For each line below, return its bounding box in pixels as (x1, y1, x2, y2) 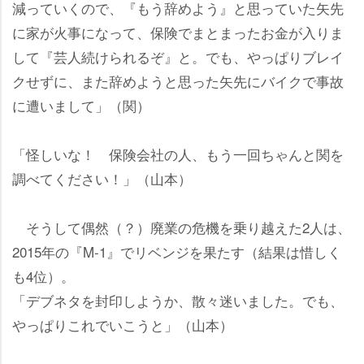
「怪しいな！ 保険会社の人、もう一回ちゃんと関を (12, 143, 344, 164)
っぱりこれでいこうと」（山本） (12, 314, 233, 335)
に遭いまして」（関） (12, 94, 150, 115)
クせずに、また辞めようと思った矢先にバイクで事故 (12, 70, 344, 91)
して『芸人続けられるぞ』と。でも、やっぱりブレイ (12, 45, 344, 67)
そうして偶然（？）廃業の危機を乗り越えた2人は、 (12, 216, 351, 237)
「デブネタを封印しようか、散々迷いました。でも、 (12, 289, 344, 310)
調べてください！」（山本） (12, 167, 192, 188)
